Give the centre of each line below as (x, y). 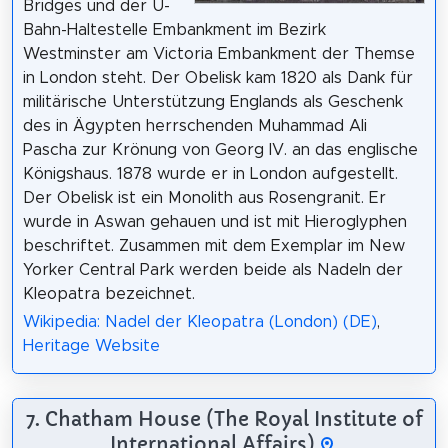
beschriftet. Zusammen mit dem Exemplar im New (213, 245)
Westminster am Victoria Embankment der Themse (218, 53)
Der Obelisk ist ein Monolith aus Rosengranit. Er (204, 197)
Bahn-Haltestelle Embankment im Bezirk (174, 29)
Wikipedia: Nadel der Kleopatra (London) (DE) (199, 322)
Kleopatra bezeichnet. (108, 293)
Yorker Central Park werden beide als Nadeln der (212, 269)
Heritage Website (91, 346)
